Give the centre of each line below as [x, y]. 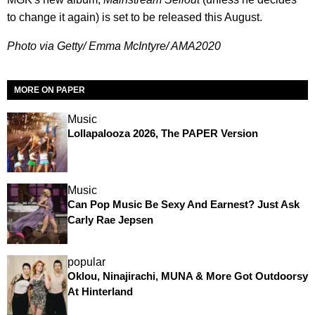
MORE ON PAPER [50, 90]
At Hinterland [100, 291]
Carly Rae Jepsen [110, 220]
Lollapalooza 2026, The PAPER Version [162, 133]
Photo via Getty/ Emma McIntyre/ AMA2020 [114, 46]
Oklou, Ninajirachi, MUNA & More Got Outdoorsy [187, 276]
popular [86, 262]
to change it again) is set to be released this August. [135, 17]
